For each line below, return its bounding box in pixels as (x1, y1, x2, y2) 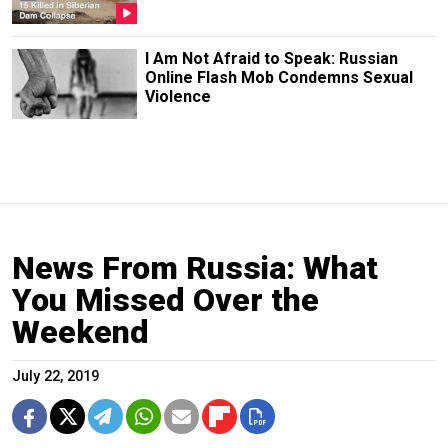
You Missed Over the (12, 281, 319, 320)
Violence (144, 86, 211, 106)
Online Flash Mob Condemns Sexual (144, 67, 413, 87)
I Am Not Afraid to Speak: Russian (144, 48, 398, 68)
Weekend (12, 313, 149, 352)
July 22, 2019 (12, 368, 99, 386)
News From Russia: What (12, 249, 378, 288)
